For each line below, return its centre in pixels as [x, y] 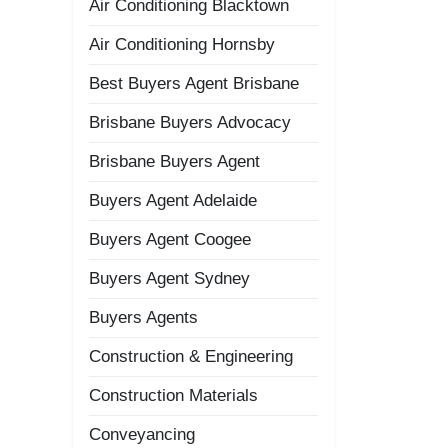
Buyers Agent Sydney [169, 278]
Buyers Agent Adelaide [173, 200]
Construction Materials [173, 395]
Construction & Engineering [191, 356]
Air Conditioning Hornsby [182, 44]
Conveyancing [142, 434]
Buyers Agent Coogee [170, 239]
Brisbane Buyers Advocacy [190, 122]
